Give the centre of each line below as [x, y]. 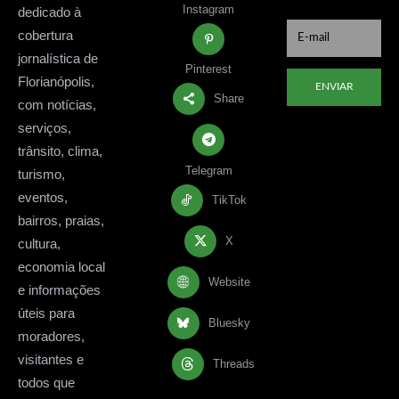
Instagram [208, 10]
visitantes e [51, 359]
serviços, [45, 127]
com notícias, [57, 104]
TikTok [229, 199]
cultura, [39, 243]
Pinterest [208, 69]
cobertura [45, 35]
